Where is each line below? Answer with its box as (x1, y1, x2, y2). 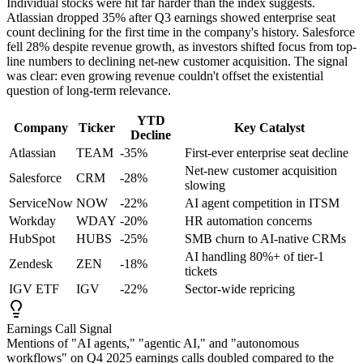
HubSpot (9, 232, 55, 246)
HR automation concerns (185, 214, 312, 228)
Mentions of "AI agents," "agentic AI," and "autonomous (6, 336, 299, 351)
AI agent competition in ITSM (185, 196, 340, 211)
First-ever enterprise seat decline (185, 146, 348, 160)
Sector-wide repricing (185, 282, 295, 297)
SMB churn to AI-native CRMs (185, 232, 346, 246)
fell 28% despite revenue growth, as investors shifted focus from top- (6, 40, 357, 54)
